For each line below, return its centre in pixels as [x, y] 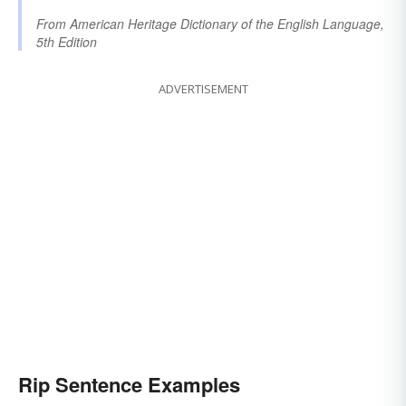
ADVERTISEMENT [203, 88]
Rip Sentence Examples [129, 384]
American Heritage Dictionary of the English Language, [227, 23]
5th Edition [67, 41]
